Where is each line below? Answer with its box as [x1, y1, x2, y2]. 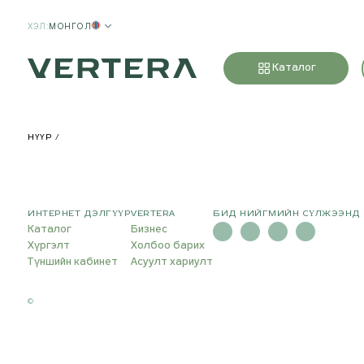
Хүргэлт [28, 240, 70, 251]
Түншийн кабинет [28, 257, 118, 267]
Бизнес [131, 224, 167, 235]
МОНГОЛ [49, 21, 91, 31]
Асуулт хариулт [131, 257, 213, 267]
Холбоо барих [131, 240, 205, 251]
